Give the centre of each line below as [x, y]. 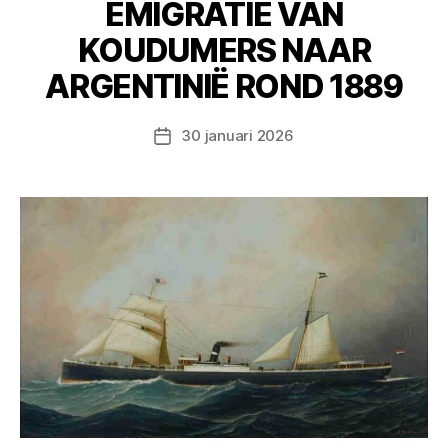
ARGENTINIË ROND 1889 [224, 86]
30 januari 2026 [237, 135]
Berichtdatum [210, 136]
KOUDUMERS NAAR [224, 50]
